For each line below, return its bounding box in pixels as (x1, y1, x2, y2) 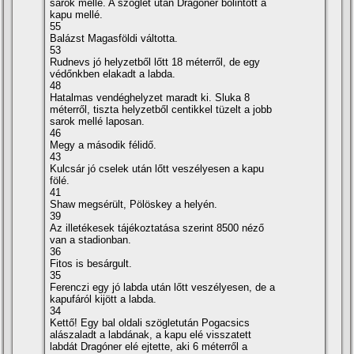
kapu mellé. (50, 9, 104, 21)
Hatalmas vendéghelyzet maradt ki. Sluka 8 (50, 92, 250, 104)
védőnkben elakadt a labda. (50, 68, 176, 81)
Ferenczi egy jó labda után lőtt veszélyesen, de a (50, 281, 276, 294)
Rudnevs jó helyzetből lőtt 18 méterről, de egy (50, 56, 261, 69)
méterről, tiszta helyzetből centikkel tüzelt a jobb (50, 104, 273, 116)
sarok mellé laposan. (50, 115, 145, 128)
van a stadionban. (50, 234, 132, 247)
